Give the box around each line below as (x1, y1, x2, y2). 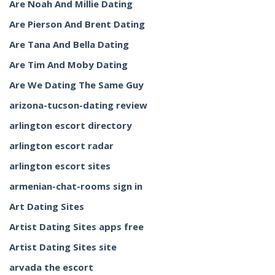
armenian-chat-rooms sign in (9, 180, 142, 192)
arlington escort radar (9, 139, 114, 152)
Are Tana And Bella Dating (9, 38, 129, 50)
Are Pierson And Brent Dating (9, 18, 145, 30)
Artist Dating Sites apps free (9, 220, 144, 233)
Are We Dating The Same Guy (9, 79, 144, 91)
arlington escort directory (9, 119, 132, 131)
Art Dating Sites (9, 200, 84, 212)
